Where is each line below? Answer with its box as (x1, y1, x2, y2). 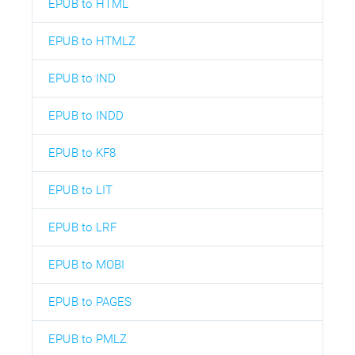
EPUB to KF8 (48, 145, 116, 160)
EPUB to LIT (48, 182, 113, 197)
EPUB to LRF (48, 219, 117, 235)
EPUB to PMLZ (48, 331, 128, 346)
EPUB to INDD (48, 108, 124, 123)
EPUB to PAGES (48, 294, 132, 309)
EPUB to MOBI (48, 257, 125, 272)
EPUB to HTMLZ (48, 33, 136, 48)
